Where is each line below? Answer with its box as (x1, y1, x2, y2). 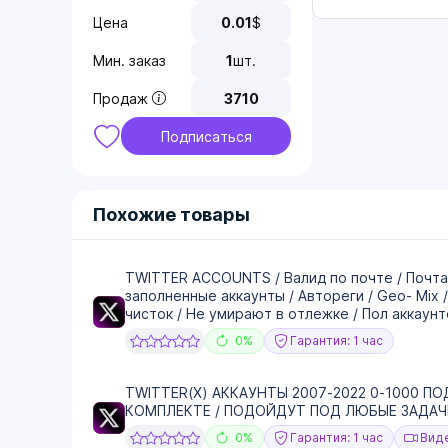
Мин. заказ (93, 51, 166, 69)
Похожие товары (93, 204, 250, 225)
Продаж (93, 89, 148, 107)
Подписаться (160, 127, 252, 145)
